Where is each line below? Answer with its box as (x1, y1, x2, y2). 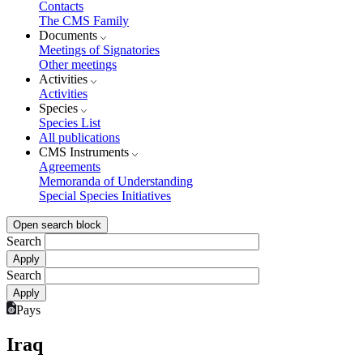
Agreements (39, 160, 100, 174)
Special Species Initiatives (39, 189, 171, 203)
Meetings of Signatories (39, 43, 160, 58)
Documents (39, 28, 100, 43)
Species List (39, 116, 100, 130)
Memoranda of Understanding (39, 174, 193, 189)
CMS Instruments (39, 145, 132, 160)
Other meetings (39, 58, 117, 72)
